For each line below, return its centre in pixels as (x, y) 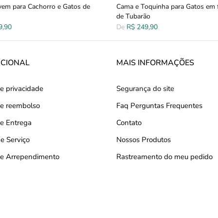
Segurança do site (145, 89)
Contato (129, 123)
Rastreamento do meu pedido (164, 157)
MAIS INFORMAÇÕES (155, 63)
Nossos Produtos (144, 140)
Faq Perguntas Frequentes (159, 106)
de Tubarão (133, 16)
